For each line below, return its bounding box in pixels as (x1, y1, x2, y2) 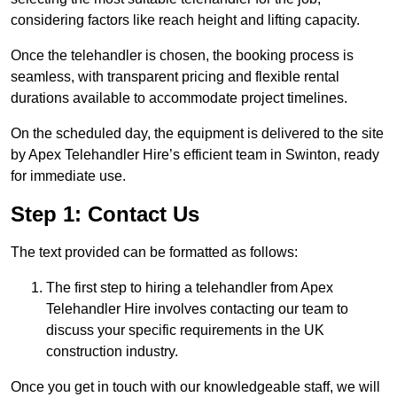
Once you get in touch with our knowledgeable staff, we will (11, 379, 380, 395)
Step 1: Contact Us (11, 202, 199, 227)
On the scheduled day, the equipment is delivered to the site (11, 126, 384, 142)
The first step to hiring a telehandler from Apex (46, 280, 333, 296)
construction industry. (46, 344, 178, 360)
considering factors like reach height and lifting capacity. (11, 12, 360, 28)
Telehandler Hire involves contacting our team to (46, 301, 348, 317)
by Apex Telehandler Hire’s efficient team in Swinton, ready (11, 147, 379, 163)
